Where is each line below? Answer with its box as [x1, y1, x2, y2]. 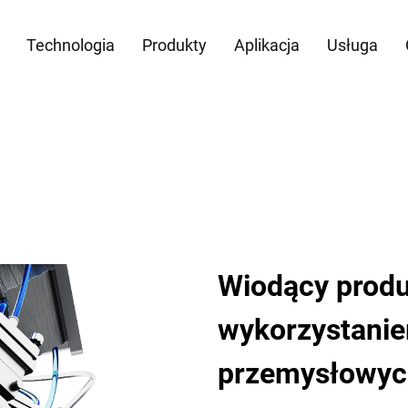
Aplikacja [233, 36, 300, 55]
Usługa [326, 36, 378, 55]
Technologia [25, 36, 115, 55]
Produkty [141, 36, 207, 55]
